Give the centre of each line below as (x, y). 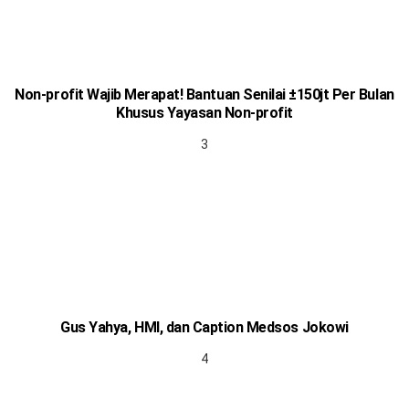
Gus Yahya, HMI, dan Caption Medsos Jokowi (204, 328)
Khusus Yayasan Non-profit (204, 113)
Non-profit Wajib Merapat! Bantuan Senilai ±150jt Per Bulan (204, 95)
